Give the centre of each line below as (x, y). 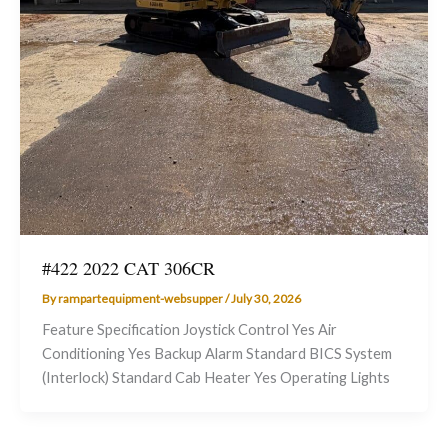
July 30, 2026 (265, 298)
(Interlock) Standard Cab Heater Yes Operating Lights (215, 378)
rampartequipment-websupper (141, 298)
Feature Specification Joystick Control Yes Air (189, 330)
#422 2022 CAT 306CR (128, 267)
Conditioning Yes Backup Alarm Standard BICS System (216, 354)
